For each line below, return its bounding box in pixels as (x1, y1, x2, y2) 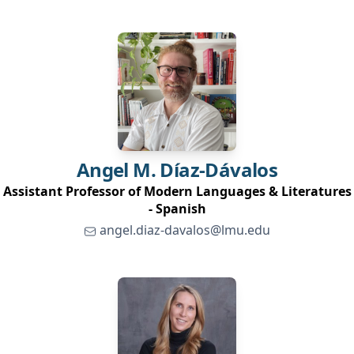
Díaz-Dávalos (160, 156, 278, 183)
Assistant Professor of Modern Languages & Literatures (2, 183, 352, 200)
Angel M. (76, 156, 156, 183)
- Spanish (148, 200, 206, 217)
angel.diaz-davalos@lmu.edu (100, 221, 270, 239)
